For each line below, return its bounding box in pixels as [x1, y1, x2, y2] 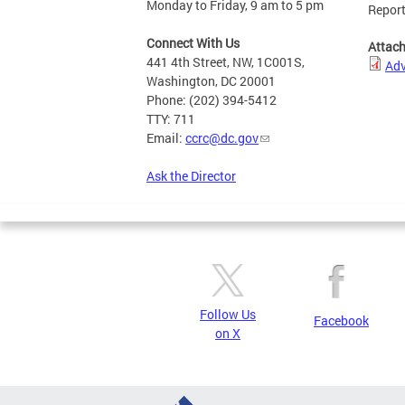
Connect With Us [146, 34, 240, 52]
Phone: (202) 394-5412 [146, 91, 277, 108]
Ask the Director [146, 167, 236, 184]
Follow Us [200, 306, 256, 323]
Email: [146, 129, 185, 146]
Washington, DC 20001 [146, 72, 276, 89]
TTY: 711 [146, 110, 195, 127]
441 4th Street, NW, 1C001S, [146, 53, 305, 71]
